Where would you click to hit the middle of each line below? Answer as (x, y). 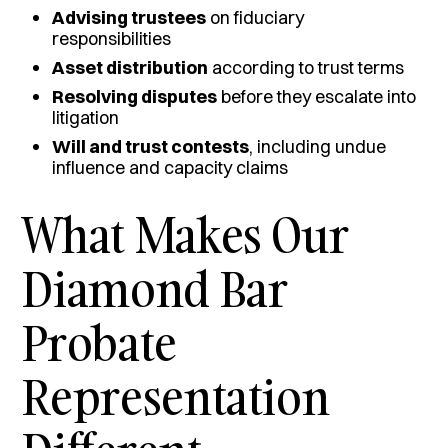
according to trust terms (306, 67)
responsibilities (112, 38)
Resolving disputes (135, 96)
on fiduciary (255, 17)
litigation (86, 117)
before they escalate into (317, 96)
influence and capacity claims (170, 167)
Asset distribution (130, 67)
